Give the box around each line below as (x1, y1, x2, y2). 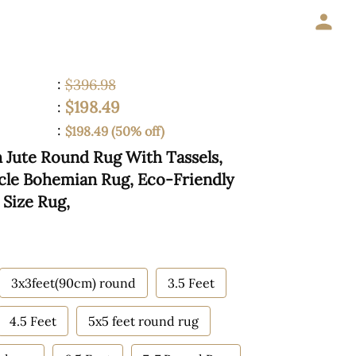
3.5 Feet (168, 275, 215, 291)
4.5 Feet (10, 313, 56, 329)
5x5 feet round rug (88, 313, 199, 329)
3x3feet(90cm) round (11, 275, 136, 291)
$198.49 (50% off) (64, 123, 164, 139)
